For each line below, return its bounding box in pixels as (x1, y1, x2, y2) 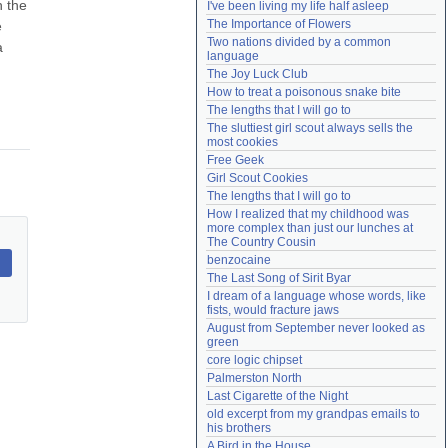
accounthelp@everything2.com (272, 9, 423, 21)
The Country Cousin (207, 235, 316, 249)
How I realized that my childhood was (207, 207, 409, 221)
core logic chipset (207, 353, 302, 367)
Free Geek (207, 153, 264, 167)
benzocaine (207, 253, 271, 267)
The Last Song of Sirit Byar (207, 271, 351, 285)
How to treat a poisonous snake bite (207, 85, 401, 99)
